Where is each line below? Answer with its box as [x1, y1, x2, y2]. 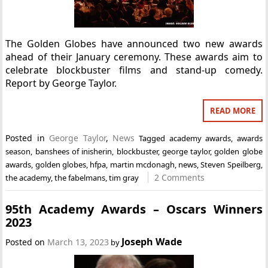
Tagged [139, 133, 169, 144]
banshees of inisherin [35, 146, 112, 157]
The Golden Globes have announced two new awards [5, 37, 263, 50]
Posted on [5, 236, 48, 248]
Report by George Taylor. [5, 77, 117, 90]
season [5, 146, 31, 157]
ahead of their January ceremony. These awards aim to [5, 50, 263, 63]
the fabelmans [54, 172, 106, 183]
